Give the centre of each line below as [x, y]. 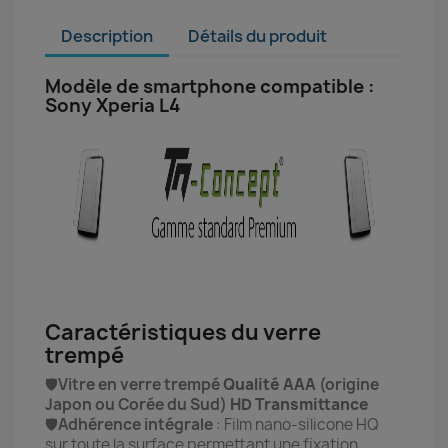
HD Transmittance [299, 404]
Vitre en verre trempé [140, 384]
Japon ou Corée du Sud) [137, 404]
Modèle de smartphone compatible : [209, 86]
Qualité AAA [269, 384]
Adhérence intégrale [135, 424]
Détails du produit [258, 36]
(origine [347, 384]
